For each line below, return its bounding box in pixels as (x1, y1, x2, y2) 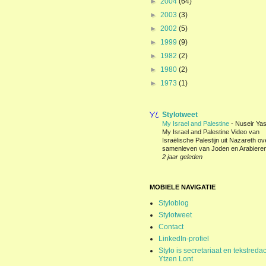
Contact (159, 223, 183, 231)
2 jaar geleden (162, 153, 202, 160)
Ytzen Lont (159, 255, 193, 263)
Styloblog (159, 199, 189, 207)
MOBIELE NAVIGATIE (150, 183, 216, 191)
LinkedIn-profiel (159, 235, 209, 243)
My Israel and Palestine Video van (162, 128, 259, 135)
